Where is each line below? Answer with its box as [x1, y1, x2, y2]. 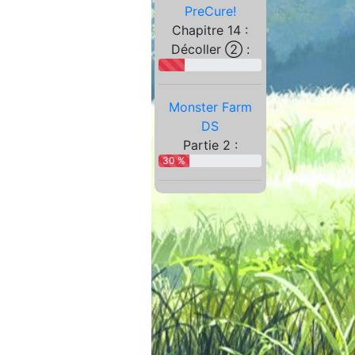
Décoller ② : [170, 41, 250, 58]
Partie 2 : [182, 137, 238, 154]
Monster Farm [168, 99, 252, 116]
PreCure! [184, 3, 236, 20]
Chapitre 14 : [172, 22, 249, 39]
